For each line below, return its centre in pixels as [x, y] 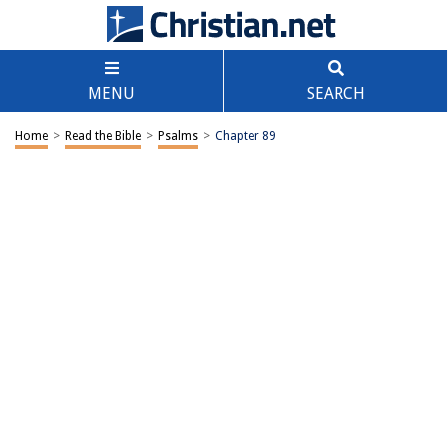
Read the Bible [103, 136]
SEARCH [335, 93]
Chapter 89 [245, 136]
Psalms [178, 136]
